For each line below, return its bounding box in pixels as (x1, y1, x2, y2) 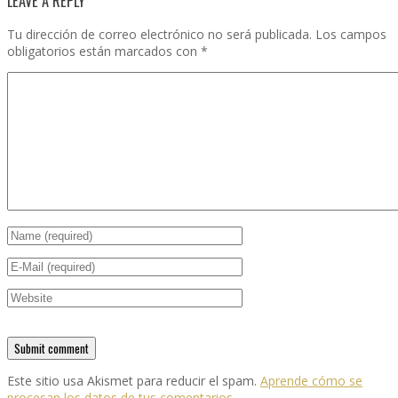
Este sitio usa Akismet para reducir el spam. (7, 372, 260, 390)
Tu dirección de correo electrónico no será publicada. (7, 26, 312, 44)
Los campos (315, 26, 386, 44)
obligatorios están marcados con (7, 43, 201, 60)
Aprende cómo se (260, 372, 362, 390)
